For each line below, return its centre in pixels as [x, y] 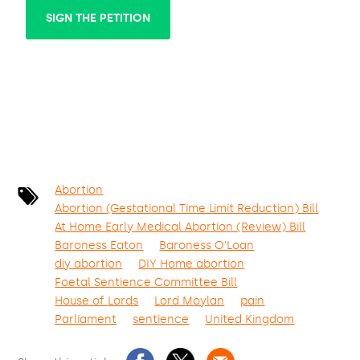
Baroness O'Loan [207, 245]
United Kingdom [250, 319]
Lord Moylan [190, 301]
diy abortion [89, 264]
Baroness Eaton [99, 245]
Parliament [86, 319]
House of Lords [97, 301]
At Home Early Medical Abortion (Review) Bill [180, 227]
